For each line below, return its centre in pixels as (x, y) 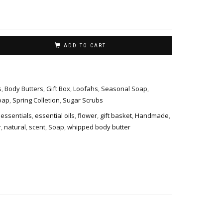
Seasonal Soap (124, 89)
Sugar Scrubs (83, 100)
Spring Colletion (36, 100)
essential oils (55, 115)
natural (15, 127)
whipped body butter (99, 127)
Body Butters (24, 89)
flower (87, 115)
